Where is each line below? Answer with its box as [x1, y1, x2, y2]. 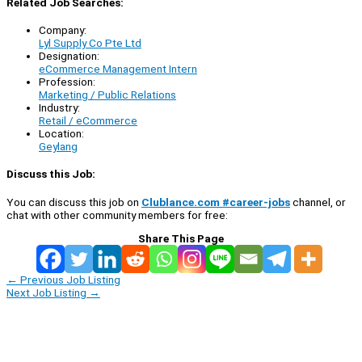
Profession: [39, 75, 95, 89]
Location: [39, 127, 84, 141]
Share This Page [138, 231, 224, 245]
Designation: [39, 49, 99, 63]
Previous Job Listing [18, 272, 120, 286]
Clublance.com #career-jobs [141, 195, 290, 208]
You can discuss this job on [6, 195, 141, 208]
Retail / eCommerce [39, 114, 137, 128]
